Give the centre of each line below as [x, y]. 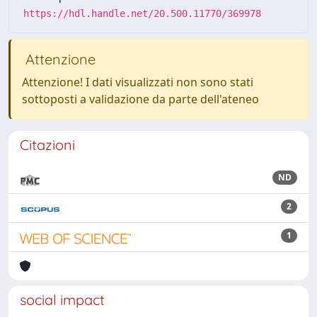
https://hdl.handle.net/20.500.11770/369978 [142, 13]
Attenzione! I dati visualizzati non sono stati [138, 82]
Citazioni [47, 145]
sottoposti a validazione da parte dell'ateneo [140, 99]
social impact [62, 300]
